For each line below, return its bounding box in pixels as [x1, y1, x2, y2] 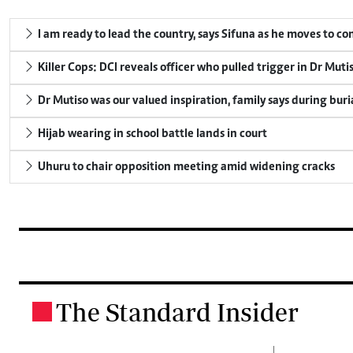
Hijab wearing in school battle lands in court [35, 127, 267, 140]
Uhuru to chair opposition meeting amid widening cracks [35, 160, 335, 173]
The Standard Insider [56, 297, 299, 326]
